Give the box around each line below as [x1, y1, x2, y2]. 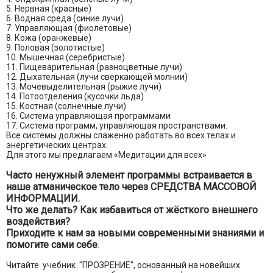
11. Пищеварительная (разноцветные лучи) [6, 62, 182, 73]
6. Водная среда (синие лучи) [6, 13, 124, 24]
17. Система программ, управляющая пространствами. [6, 121, 227, 131]
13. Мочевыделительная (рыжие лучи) [6, 82, 161, 92]
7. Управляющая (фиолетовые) [6, 23, 132, 34]
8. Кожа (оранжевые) [6, 33, 91, 43]
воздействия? [6, 216, 70, 228]
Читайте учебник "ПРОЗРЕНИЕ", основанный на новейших [6, 260, 240, 271]
